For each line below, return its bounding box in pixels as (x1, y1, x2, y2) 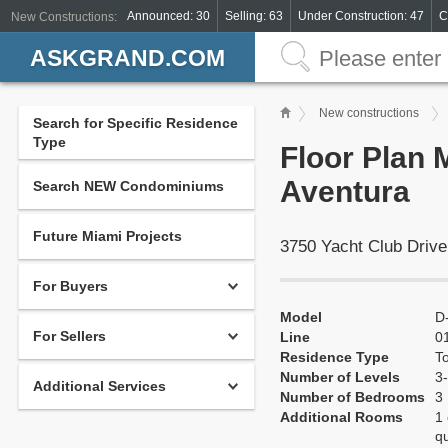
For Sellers (33, 328, 106, 344)
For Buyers (33, 278, 108, 294)
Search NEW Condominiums (33, 178, 224, 194)
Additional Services (33, 378, 166, 394)
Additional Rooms (280, 409, 403, 425)
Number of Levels (280, 369, 400, 385)
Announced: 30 (127, 9, 210, 23)
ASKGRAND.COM (30, 45, 225, 71)
